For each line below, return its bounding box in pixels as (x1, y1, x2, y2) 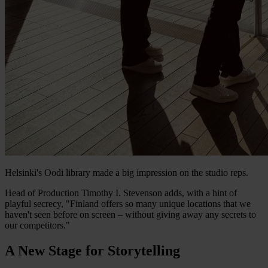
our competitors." (5, 220, 70, 230)
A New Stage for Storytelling (5, 242, 180, 258)
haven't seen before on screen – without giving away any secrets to (5, 209, 256, 220)
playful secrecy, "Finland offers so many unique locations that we (5, 198, 251, 209)
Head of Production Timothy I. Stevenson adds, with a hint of (5, 187, 237, 198)
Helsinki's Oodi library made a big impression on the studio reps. (5, 167, 248, 178)
